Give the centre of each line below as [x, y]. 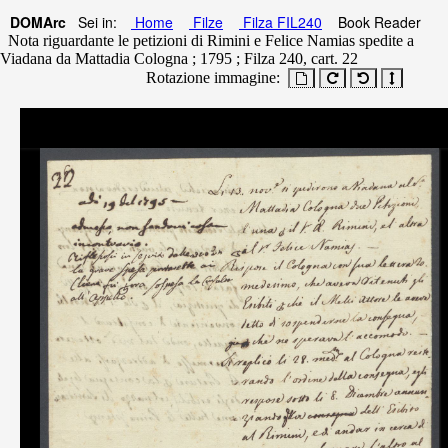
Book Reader [379, 22]
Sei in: [93, 22]
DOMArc [38, 22]
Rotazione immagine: [209, 77]
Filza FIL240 [280, 22]
